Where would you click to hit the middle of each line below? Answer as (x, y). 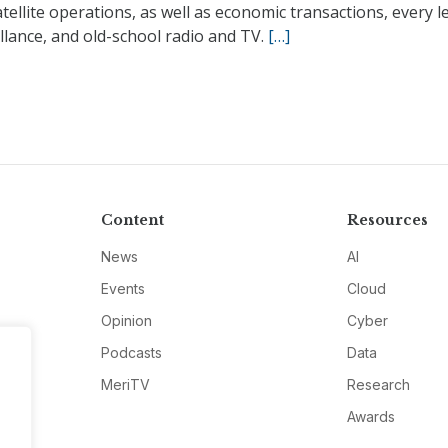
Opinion (126, 320)
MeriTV (125, 384)
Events (122, 288)
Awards (371, 416)
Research (379, 384)
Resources (388, 220)
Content (132, 220)
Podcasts (131, 352)
